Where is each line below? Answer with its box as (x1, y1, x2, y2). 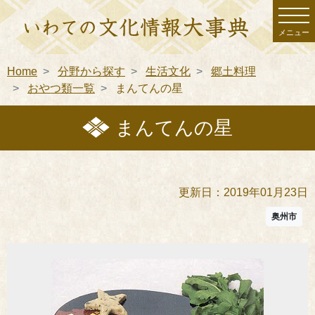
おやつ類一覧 (27, 82, 95, 94)
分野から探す (58, 65, 125, 77)
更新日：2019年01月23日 (179, 186, 308, 198)
